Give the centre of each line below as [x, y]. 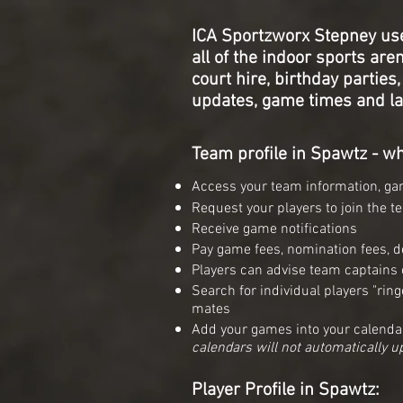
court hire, [233, 81]
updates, [227, 102]
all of [212, 59]
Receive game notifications [274, 230]
